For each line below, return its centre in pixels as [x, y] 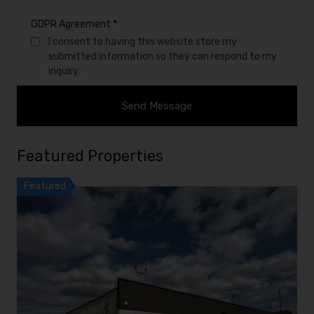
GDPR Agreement [72, 25]
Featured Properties [90, 156]
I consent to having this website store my [143, 42]
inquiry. [64, 71]
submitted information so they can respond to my [163, 57]
